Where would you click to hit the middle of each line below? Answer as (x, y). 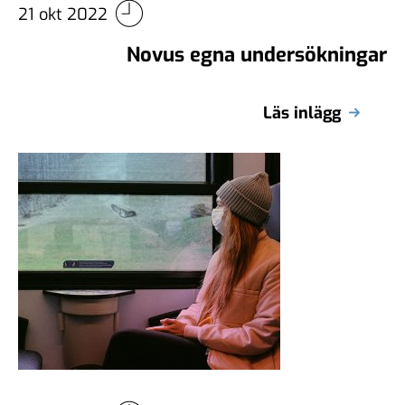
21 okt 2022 (63, 14)
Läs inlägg (302, 113)
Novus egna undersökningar (257, 54)
